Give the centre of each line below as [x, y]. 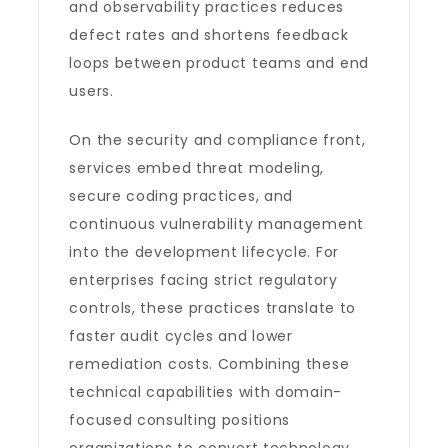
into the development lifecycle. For [204, 252]
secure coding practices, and [181, 196]
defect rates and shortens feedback [209, 35]
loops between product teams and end [219, 63]
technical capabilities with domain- [205, 392]
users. [91, 91]
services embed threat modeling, [197, 168]
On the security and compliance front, [217, 140]
